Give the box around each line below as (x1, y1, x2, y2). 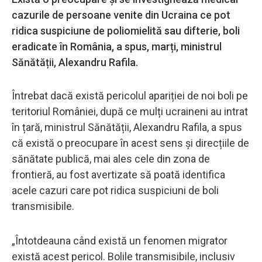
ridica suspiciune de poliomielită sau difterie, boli (12, 24, 240, 37)
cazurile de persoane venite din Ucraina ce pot (12, 8, 230, 21)
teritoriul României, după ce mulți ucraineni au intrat (12, 105, 248, 118)
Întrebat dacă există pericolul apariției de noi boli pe (12, 89, 248, 102)
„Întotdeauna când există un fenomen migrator (12, 234, 227, 247)
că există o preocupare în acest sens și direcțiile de (12, 136, 249, 149)
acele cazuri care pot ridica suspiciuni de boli (12, 184, 219, 196)
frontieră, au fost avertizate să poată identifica (12, 168, 225, 181)
